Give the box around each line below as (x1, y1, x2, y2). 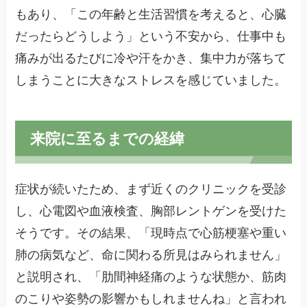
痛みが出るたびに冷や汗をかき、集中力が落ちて (15, 51, 287, 66)
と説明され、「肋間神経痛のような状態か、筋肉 (15, 270, 287, 284)
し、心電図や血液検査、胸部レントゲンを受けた (15, 204, 287, 219)
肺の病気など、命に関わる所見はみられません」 (15, 248, 287, 262)
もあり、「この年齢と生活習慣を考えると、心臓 (15, 8, 287, 22)
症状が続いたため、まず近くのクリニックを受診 (15, 182, 287, 197)
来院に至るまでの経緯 (29, 127, 184, 149)
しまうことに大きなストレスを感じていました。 (15, 73, 287, 88)
